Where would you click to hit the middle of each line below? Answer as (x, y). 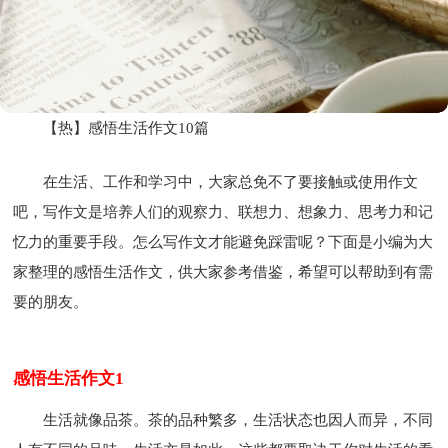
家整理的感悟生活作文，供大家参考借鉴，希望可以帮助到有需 (223, 271)
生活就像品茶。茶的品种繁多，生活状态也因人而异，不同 (238, 419)
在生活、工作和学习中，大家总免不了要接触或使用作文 (231, 181)
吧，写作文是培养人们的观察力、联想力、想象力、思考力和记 (223, 211)
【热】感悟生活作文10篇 (126, 127)
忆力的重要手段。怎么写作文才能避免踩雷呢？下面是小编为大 (223, 241)
